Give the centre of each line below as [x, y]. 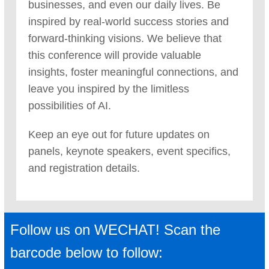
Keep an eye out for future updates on [119, 134]
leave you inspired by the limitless [109, 89]
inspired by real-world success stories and [128, 22]
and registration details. [84, 168]
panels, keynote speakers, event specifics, [129, 151]
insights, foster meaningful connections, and [133, 72]
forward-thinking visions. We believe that [125, 38]
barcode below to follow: [86, 252]
